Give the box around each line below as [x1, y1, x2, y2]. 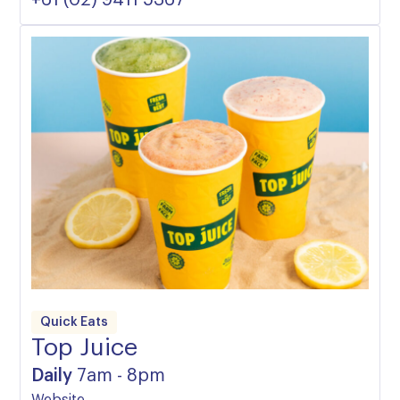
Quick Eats [40, 316, 108, 329]
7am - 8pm [77, 367, 165, 385]
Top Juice [31, 336, 137, 360]
